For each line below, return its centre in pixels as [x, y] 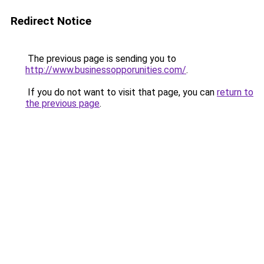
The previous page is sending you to [101, 59]
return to [235, 92]
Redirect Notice [51, 21]
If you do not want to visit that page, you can [121, 92]
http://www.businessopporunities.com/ [106, 70]
